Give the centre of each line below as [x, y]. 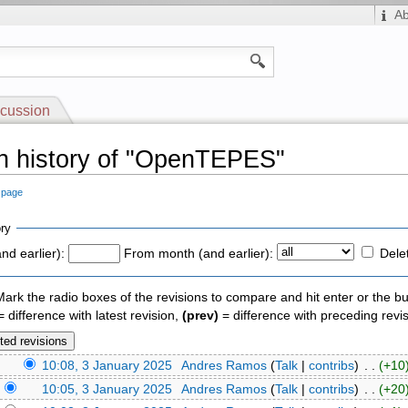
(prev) [200, 316]
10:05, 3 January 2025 [107, 389]
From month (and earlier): [199, 254]
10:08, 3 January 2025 [107, 366]
